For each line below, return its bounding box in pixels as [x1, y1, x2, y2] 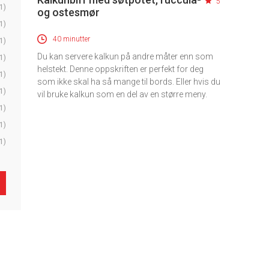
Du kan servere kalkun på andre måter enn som [37, 51, 213, 61]
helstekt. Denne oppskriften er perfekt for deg [37, 64, 204, 74]
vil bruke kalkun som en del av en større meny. [37, 89, 207, 99]
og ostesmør [37, 5, 100, 19]
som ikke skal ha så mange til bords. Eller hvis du [37, 76, 220, 86]
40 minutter [52, 34, 90, 43]
